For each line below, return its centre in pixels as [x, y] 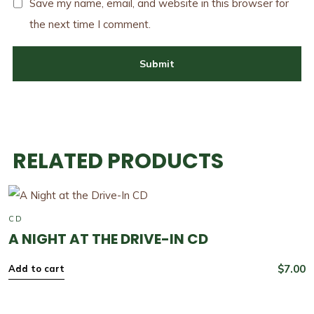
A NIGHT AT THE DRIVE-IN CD [108, 239]
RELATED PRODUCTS [118, 162]
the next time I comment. [90, 25]
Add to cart [36, 269]
